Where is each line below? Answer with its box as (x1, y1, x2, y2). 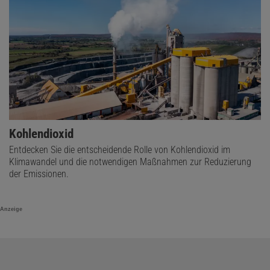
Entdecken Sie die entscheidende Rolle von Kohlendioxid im (9, 143, 230, 155)
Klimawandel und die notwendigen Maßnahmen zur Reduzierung (9, 155, 251, 168)
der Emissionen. (9, 168, 69, 180)
